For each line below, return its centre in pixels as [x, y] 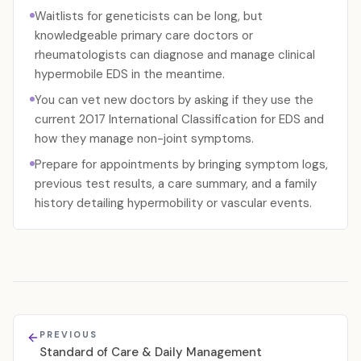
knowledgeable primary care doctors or [144, 35]
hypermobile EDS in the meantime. [130, 74]
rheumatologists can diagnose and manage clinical [175, 55]
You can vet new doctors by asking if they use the [174, 100]
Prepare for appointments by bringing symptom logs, [181, 164]
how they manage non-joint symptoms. [144, 139]
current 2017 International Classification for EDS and [179, 119]
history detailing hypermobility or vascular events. [173, 203]
